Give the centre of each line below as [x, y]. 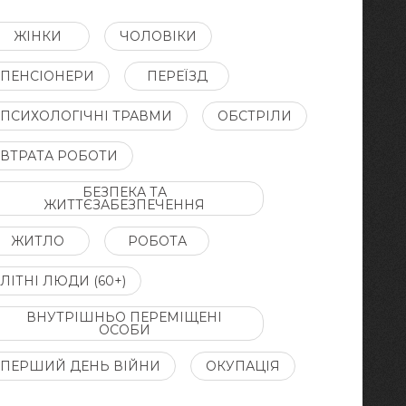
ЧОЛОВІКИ [159, 36]
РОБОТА [157, 241]
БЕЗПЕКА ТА [124, 192]
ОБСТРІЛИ [255, 116]
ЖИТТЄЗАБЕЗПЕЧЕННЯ [125, 205]
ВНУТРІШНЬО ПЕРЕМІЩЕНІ [125, 317]
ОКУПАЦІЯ [243, 366]
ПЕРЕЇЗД [177, 76]
